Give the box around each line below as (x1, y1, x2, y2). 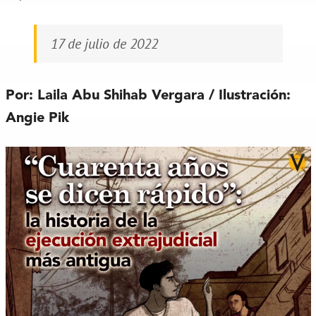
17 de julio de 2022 (50, 34, 158, 53)
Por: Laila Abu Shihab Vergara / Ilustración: (5, 88, 291, 103)
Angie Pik (5, 111, 69, 126)
